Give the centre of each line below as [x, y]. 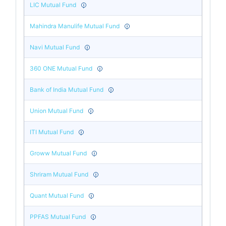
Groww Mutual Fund [59, 153]
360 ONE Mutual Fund [61, 68]
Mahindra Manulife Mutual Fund [75, 26]
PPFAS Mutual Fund [58, 216]
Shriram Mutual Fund [59, 174]
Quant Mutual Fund [57, 195]
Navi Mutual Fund [55, 47]
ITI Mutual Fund [52, 132]
